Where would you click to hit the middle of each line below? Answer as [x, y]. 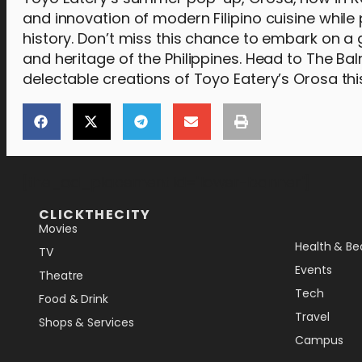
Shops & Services [86, 322]
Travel [312, 316]
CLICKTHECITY [95, 214]
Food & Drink [74, 299]
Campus [319, 340]
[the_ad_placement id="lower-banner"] [166, 182]
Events [314, 269]
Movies [58, 228]
